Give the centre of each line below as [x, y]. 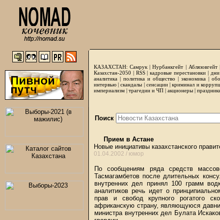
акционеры [180, 90]
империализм [109, 90]
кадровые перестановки [178, 73]
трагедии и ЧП [146, 90]
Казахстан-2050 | [115, 73]
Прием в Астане [128, 139]
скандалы [131, 84]
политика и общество [149, 79]
